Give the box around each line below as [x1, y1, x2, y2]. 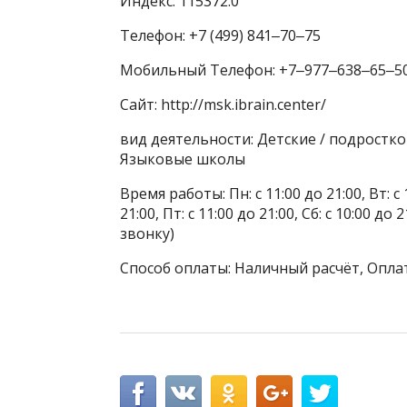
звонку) [120, 223, 174, 243]
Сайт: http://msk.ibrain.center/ [120, 94, 326, 114]
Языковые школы [120, 149, 245, 169]
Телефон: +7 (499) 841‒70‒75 [120, 25, 321, 45]
